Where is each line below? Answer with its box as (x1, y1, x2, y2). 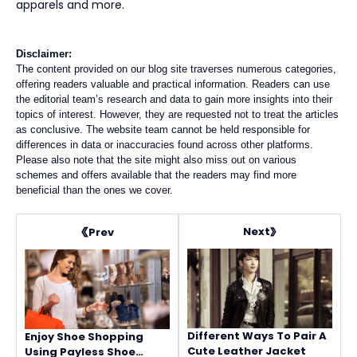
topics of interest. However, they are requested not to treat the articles (16, 108, 339, 121)
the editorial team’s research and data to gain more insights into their (16, 93, 332, 106)
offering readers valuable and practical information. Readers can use (16, 78, 330, 91)
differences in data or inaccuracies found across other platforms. (16, 139, 313, 151)
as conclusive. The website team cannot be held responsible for (16, 124, 310, 136)
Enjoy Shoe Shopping (25, 329, 143, 345)
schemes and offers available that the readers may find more (16, 169, 296, 182)
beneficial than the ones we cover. (16, 184, 173, 197)
